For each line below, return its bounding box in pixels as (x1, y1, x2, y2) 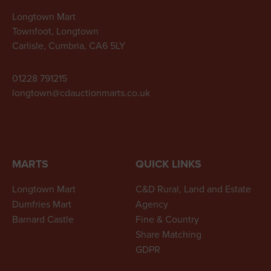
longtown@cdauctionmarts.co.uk (12, 86, 150, 100)
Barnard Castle (12, 212, 74, 226)
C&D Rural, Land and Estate (135, 182, 251, 196)
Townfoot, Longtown (12, 24, 99, 38)
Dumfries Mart (12, 197, 71, 211)
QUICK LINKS (135, 156, 201, 172)
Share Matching (135, 227, 201, 241)
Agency (135, 197, 168, 211)
